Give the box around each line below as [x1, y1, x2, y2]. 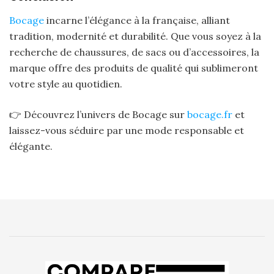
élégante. [9, 140, 53, 153]
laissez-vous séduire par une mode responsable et [9, 124, 244, 137]
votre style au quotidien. [9, 78, 122, 91]
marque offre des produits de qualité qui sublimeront [9, 62, 258, 75]
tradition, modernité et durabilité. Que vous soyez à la [9, 30, 261, 43]
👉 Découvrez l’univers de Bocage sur [9, 108, 187, 121]
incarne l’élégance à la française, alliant [44, 14, 230, 27]
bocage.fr [187, 108, 232, 121]
